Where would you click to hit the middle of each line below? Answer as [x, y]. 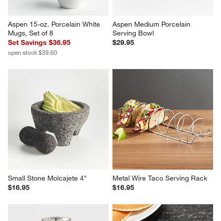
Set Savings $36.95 [39, 43]
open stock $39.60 [33, 53]
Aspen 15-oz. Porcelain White [55, 24]
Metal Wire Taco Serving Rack [160, 178]
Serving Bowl [133, 33]
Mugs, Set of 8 [31, 33]
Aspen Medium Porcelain [152, 24]
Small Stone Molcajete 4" [48, 178]
